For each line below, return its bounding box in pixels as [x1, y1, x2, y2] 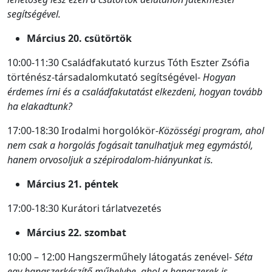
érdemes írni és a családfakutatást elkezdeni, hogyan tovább [7, 84, 262, 98]
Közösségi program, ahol [158, 123, 264, 137]
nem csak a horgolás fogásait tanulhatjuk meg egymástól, [7, 138, 253, 152]
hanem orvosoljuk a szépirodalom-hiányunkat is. [7, 152, 216, 166]
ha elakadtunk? [7, 99, 72, 113]
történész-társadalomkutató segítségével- [7, 70, 203, 84]
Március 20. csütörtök [27, 31, 132, 45]
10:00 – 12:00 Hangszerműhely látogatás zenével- [7, 250, 234, 263]
